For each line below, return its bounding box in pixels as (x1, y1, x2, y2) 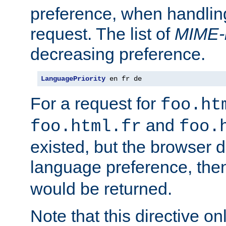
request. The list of (30, 24, 175, 43)
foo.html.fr (30, 117, 141, 136)
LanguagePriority (41, 74, 105, 83)
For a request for (30, 93, 160, 113)
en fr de (105, 74, 142, 83)
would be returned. (30, 179, 172, 198)
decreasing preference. (30, 44, 205, 64)
